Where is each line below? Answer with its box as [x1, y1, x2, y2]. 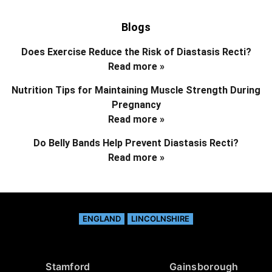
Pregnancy [111, 99, 161, 111]
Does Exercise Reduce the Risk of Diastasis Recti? [21, 46, 251, 58]
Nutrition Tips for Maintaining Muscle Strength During [12, 84, 260, 97]
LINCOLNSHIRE [131, 214, 189, 224]
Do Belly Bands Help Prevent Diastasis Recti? [33, 137, 239, 149]
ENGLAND [83, 214, 121, 224]
